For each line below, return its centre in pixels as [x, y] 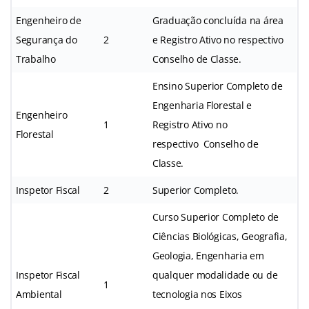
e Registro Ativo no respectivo [218, 39]
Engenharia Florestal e [202, 105]
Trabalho [36, 59]
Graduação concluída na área [218, 20]
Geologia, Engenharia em [208, 255]
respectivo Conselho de [206, 143]
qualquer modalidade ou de [215, 275]
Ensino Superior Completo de [218, 86]
